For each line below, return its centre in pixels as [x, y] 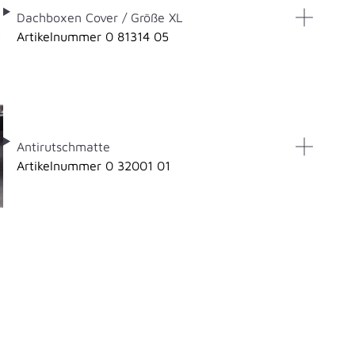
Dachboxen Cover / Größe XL [99, 17]
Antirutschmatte [63, 147]
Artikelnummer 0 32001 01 [93, 166]
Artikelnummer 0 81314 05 [92, 36]
